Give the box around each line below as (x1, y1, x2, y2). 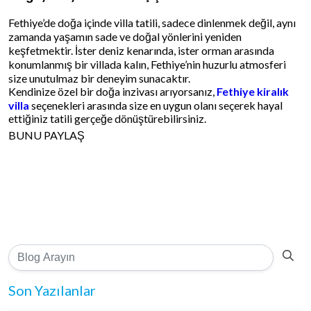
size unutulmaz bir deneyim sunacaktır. (8, 72, 190, 85)
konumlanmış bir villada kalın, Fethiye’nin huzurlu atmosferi (8, 58, 286, 72)
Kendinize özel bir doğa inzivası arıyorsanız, (8, 85, 217, 99)
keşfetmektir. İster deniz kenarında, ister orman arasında (8, 44, 274, 58)
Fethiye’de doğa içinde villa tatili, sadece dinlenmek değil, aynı (8, 16, 296, 30)
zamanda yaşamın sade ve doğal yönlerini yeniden (8, 30, 242, 44)
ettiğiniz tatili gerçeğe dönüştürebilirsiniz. (8, 112, 206, 126)
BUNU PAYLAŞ (8, 128, 85, 142)
